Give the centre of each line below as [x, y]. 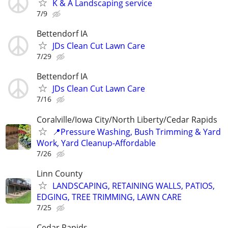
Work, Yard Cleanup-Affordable [96, 143]
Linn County [60, 173]
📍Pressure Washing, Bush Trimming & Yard [137, 132]
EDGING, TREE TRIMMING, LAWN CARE [109, 197]
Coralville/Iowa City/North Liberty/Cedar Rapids [127, 119]
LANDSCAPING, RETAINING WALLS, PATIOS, [134, 186]
